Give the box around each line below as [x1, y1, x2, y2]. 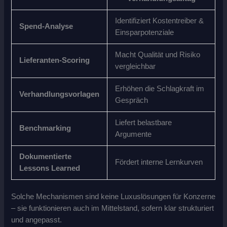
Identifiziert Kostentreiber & [115, 17, 204, 25]
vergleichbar [115, 62, 156, 71]
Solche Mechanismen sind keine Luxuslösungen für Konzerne [11, 192, 216, 201]
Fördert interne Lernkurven [115, 158, 203, 167]
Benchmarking [19, 124, 71, 133]
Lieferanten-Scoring [19, 56, 90, 65]
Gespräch [115, 96, 148, 105]
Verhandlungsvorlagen [19, 90, 100, 99]
